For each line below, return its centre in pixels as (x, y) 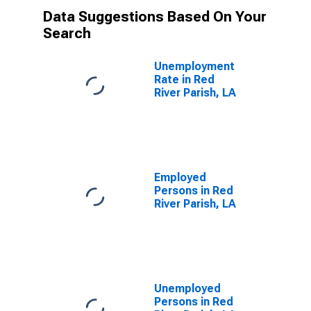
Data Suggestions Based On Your (155, 17)
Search (67, 33)
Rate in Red (184, 79)
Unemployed (187, 288)
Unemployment (194, 66)
